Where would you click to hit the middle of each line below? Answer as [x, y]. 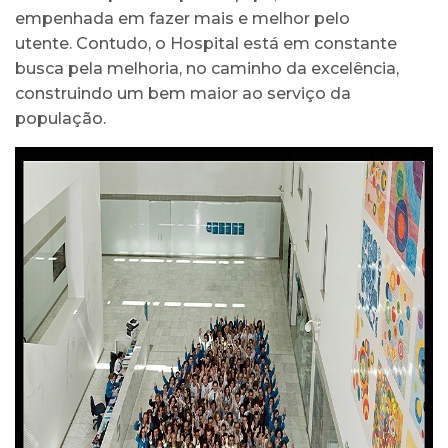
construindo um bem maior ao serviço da [183, 93]
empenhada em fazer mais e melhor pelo [182, 18]
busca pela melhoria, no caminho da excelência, [207, 68]
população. [60, 118]
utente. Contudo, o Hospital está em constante [206, 43]
